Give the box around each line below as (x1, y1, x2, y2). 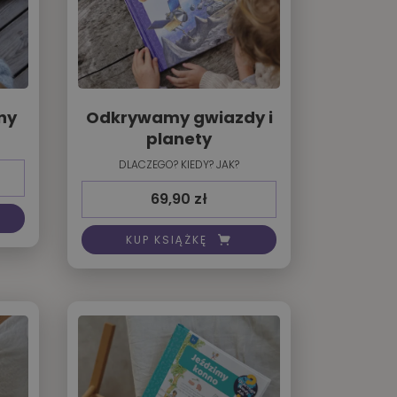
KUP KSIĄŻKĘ (126, 231, 207, 247)
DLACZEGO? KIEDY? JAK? (119, 157, 239, 173)
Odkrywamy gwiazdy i (85, 106, 273, 129)
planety (146, 128, 212, 151)
